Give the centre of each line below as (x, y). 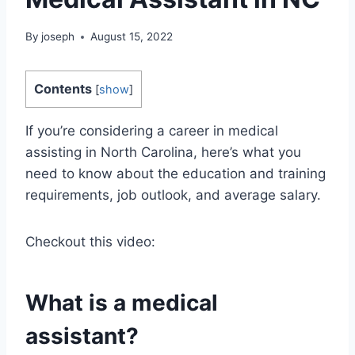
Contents (63, 89)
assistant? (82, 336)
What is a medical (122, 303)
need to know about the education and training (176, 174)
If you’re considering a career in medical (152, 131)
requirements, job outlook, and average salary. (173, 195)
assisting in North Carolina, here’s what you (163, 153)
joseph (58, 37)
